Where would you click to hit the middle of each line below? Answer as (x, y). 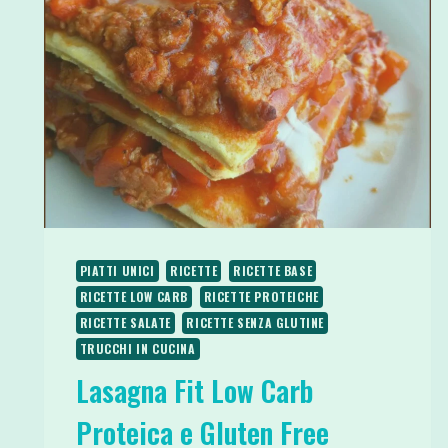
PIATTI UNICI (117, 270)
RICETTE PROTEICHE (261, 296)
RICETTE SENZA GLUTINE (255, 322)
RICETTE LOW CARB (134, 296)
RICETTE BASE (273, 270)
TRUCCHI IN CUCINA (137, 348)
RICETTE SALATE (125, 322)
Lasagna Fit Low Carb (194, 390)
